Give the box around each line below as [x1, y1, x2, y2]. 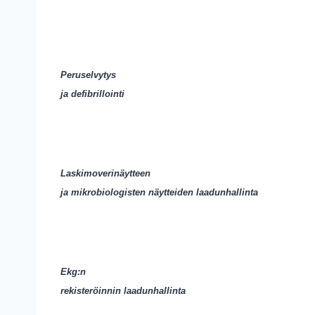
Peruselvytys [60, 70, 116, 80]
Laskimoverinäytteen [60, 168, 150, 179]
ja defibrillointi [60, 89, 124, 99]
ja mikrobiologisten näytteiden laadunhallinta [60, 187, 258, 198]
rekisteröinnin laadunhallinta [60, 285, 186, 296]
